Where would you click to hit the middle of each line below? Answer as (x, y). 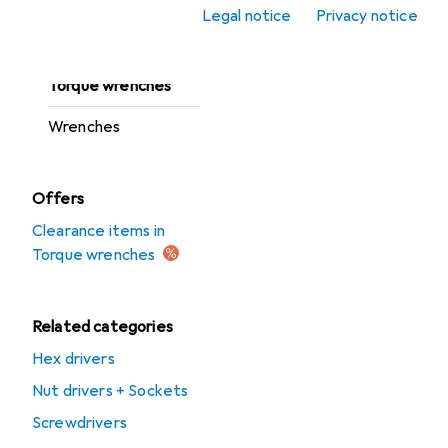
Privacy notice (366, 16)
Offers (58, 199)
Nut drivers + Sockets (110, 391)
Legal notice (246, 16)
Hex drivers (73, 359)
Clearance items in (98, 231)
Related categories (102, 327)
